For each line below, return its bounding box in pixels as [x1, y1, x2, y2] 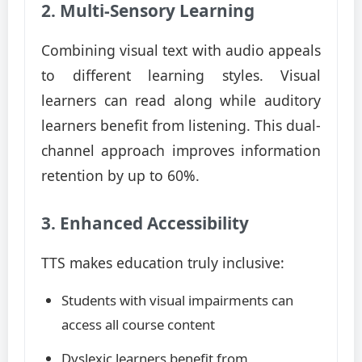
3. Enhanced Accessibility [41, 212, 249, 234]
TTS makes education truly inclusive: [41, 253, 284, 272]
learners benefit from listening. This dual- [41, 116, 321, 135]
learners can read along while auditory [41, 90, 321, 110]
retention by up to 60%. [41, 166, 200, 185]
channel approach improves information [41, 141, 321, 160]
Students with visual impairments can [61, 291, 293, 309]
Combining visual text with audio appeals [41, 40, 321, 60]
